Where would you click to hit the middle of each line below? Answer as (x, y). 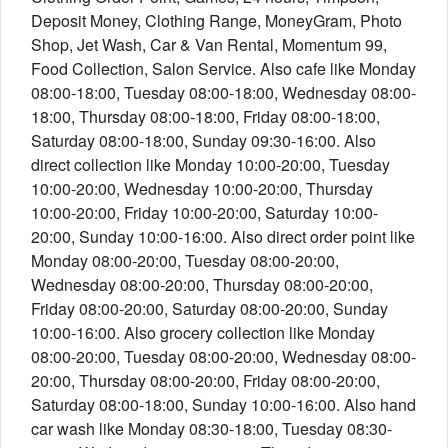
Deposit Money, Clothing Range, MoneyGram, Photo (216, 20)
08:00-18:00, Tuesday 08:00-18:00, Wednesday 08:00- (223, 92)
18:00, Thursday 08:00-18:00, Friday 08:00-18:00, (205, 116)
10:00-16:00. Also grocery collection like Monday (203, 332)
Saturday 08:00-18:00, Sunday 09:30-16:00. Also (203, 140)
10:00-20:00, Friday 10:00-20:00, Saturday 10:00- (204, 212)
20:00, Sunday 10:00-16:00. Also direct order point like (223, 236)
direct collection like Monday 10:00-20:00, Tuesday (210, 164)
